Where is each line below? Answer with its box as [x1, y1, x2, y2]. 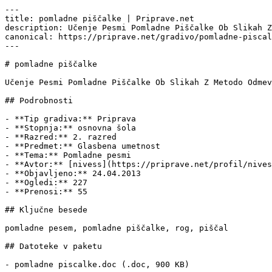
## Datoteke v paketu [5, 242, 102, 251]
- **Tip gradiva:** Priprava [5, 114, 136, 123]
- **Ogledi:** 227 [5, 178, 87, 187]
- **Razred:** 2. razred [5, 132, 117, 141]
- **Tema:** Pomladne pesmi [5, 151, 131, 160]
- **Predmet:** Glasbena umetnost [5, 141, 160, 151]
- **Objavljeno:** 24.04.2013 [5, 169, 141, 178]
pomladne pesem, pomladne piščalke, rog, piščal [5, 223, 228, 233]
